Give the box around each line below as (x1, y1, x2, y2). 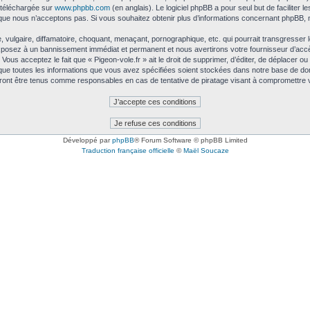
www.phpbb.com (54, 3, 110, 12)
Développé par (62, 136, 112, 144)
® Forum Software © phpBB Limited (134, 136, 248, 144)
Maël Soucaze (183, 147, 229, 154)
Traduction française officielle (81, 147, 174, 154)
